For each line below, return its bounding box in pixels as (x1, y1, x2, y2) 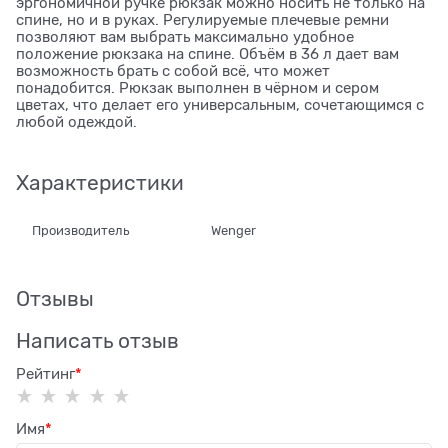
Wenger (210, 222, 256, 238)
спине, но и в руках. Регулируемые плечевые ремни (16, 11, 389, 28)
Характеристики (16, 170, 184, 195)
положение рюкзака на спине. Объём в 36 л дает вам (16, 45, 399, 62)
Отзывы (16, 287, 94, 312)
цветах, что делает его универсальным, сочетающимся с (16, 96, 424, 113)
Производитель (32, 222, 130, 238)
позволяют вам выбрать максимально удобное (16, 28, 354, 45)
